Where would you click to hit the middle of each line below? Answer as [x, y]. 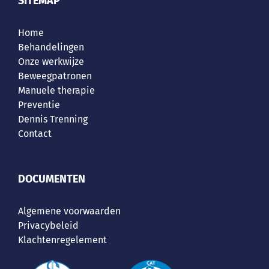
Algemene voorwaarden [69, 211]
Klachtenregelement [62, 240]
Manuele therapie [56, 91]
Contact [35, 134]
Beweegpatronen [55, 76]
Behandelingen [51, 47]
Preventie [39, 105]
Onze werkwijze [51, 62]
